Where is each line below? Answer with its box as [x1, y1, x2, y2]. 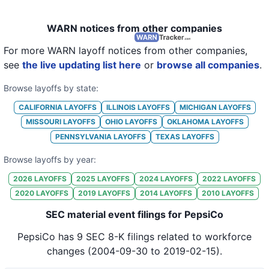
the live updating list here [22, 59, 141, 71]
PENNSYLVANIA [55, 131, 112, 141]
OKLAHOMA [166, 117, 210, 127]
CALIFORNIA [18, 102, 62, 112]
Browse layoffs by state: [4, 83, 98, 93]
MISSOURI [25, 117, 61, 127]
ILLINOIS [106, 102, 136, 112]
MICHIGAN [179, 102, 217, 112]
